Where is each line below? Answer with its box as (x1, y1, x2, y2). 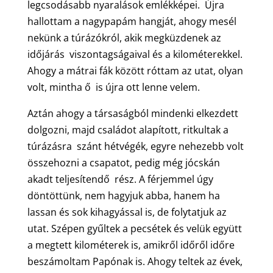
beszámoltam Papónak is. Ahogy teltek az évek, (27, 254, 243, 268)
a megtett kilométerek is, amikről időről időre (27, 238, 235, 252)
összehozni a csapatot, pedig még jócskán (27, 155, 220, 169)
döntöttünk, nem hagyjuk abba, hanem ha (27, 188, 220, 202)
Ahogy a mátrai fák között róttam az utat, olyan (27, 63, 243, 77)
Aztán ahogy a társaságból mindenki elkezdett (27, 106, 238, 120)
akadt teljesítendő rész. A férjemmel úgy (27, 172, 213, 186)
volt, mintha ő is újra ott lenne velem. (27, 80, 200, 94)
